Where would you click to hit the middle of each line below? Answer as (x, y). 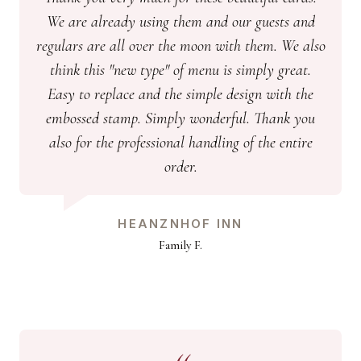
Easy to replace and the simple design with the (180, 95)
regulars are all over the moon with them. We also (180, 46)
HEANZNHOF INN (180, 224)
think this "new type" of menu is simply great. (180, 71)
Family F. (180, 245)
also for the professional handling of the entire (180, 143)
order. (180, 167)
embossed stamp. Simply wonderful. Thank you (180, 119)
